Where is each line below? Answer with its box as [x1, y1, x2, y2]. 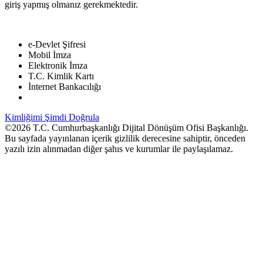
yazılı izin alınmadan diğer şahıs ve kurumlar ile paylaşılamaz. [5, 143, 233, 154]
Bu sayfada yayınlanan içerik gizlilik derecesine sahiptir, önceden [5, 133, 245, 143]
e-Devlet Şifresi [28, 39, 86, 49]
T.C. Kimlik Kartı [28, 70, 94, 81]
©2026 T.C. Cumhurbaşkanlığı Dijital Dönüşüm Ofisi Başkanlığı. [5, 122, 248, 133]
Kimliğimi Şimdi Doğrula [5, 112, 99, 122]
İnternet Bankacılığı [28, 81, 101, 92]
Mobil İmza [28, 49, 71, 60]
